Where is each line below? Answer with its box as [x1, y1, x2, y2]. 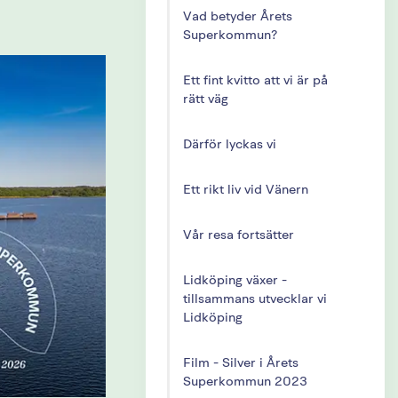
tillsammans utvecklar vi [182, 292, 327, 306]
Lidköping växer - [182, 274, 287, 288]
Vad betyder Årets [182, 10, 292, 24]
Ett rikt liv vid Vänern [182, 183, 308, 197]
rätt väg [182, 92, 228, 107]
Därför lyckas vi [182, 138, 276, 152]
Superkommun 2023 [182, 375, 307, 389]
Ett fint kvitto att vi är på [182, 74, 328, 88]
